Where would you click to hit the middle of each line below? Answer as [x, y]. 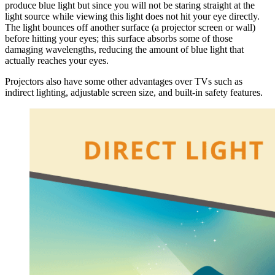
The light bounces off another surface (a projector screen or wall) [130, 27]
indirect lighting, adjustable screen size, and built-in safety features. [134, 92]
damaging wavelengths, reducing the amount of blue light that [124, 49]
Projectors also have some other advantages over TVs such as [124, 81]
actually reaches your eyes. [57, 60]
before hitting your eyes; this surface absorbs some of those [119, 38]
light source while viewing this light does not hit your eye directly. [132, 16]
